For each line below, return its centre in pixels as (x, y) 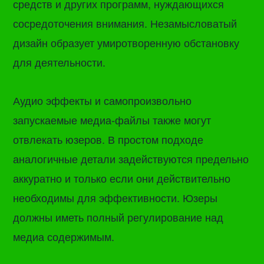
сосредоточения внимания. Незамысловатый (125, 23)
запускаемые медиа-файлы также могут (112, 119)
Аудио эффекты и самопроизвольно (103, 100)
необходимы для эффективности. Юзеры (115, 197)
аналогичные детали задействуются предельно (131, 158)
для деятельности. (60, 62)
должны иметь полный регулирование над (118, 217)
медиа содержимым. (64, 236)
